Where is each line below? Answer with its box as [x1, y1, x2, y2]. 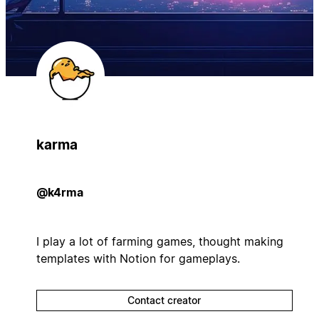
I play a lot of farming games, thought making [36, 234, 283, 249]
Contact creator [127, 293, 202, 306]
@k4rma [36, 184, 83, 199]
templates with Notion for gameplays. [36, 251, 240, 266]
